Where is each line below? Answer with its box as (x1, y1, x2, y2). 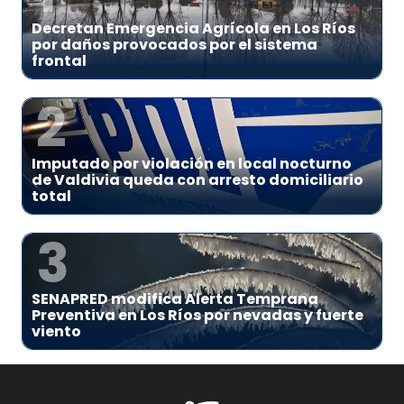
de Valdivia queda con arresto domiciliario (32, 170, 363, 190)
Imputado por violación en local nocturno (32, 153, 352, 174)
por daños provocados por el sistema (32, 34, 317, 55)
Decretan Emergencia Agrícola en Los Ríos (32, 18, 355, 39)
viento (32, 321, 81, 342)
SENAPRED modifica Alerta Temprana (32, 289, 318, 309)
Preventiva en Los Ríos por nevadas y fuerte (32, 305, 363, 326)
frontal (32, 50, 87, 71)
